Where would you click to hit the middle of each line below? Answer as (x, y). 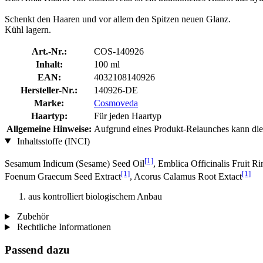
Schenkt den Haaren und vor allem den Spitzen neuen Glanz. (118, 19)
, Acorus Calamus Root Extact (186, 177)
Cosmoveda (116, 103)
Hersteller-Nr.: (49, 90)
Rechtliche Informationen (63, 227)
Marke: (49, 103)
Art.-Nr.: (49, 51)
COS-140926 (119, 51)
